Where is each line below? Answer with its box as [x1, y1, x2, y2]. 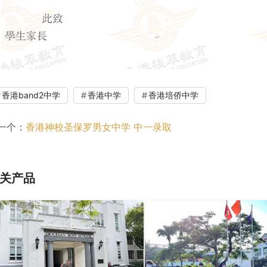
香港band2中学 [2, 90, 60, 101]
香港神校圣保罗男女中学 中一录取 [26, 121, 172, 133]
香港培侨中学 [148, 90, 198, 101]
